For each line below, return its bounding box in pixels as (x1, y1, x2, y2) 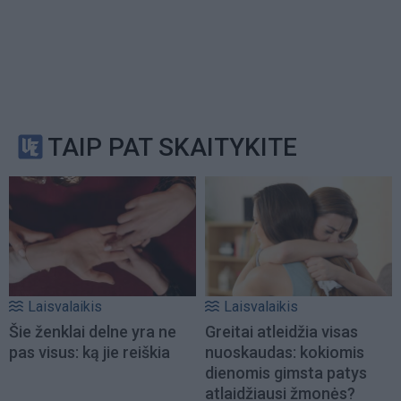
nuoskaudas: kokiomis (205, 343, 364, 363)
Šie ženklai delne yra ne (9, 322, 176, 342)
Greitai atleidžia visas (205, 322, 358, 342)
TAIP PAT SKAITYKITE (47, 132, 297, 162)
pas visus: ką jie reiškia (9, 343, 170, 363)
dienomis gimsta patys (205, 363, 367, 383)
